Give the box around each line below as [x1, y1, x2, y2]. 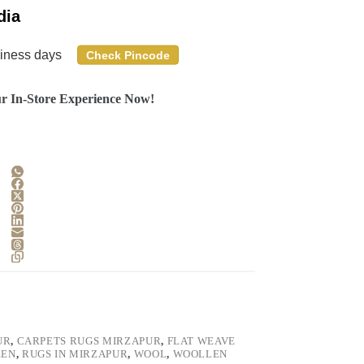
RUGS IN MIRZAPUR [21, 347, 128, 360]
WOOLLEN [172, 347, 228, 360]
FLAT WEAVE [167, 334, 236, 347]
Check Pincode [85, 48, 170, 62]
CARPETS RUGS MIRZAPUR [16, 334, 162, 347]
